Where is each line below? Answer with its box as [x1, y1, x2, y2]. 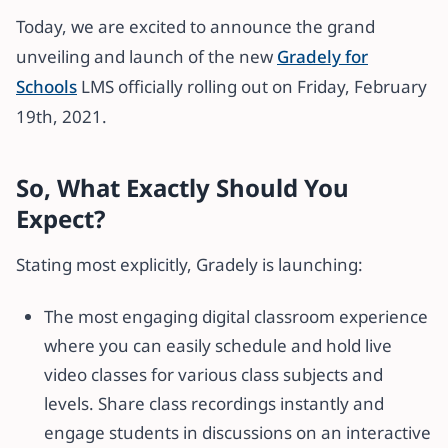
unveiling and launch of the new [16, 45, 277, 68]
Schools [16, 75, 77, 98]
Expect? [16, 202, 105, 235]
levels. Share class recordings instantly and [44, 392, 384, 415]
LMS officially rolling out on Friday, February [77, 75, 427, 98]
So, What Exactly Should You [16, 171, 349, 204]
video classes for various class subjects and [44, 363, 383, 386]
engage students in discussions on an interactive [44, 421, 431, 444]
